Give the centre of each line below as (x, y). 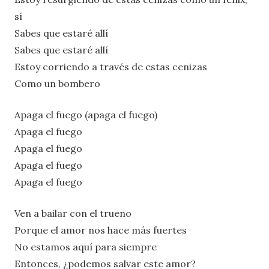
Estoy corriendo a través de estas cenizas (111, 66)
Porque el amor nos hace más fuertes (101, 230)
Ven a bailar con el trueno (73, 213)
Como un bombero (57, 83)
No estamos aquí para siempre (86, 246)
